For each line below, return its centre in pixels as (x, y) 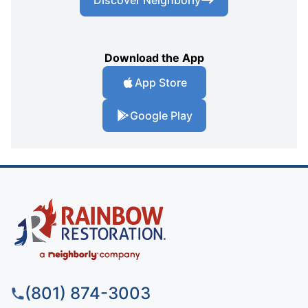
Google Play (161, 115)
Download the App (154, 57)
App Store (161, 82)
